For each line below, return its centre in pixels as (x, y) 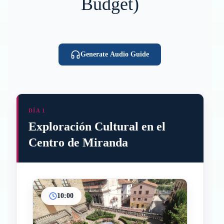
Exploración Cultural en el (97, 126)
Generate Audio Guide (115, 54)
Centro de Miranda (78, 142)
